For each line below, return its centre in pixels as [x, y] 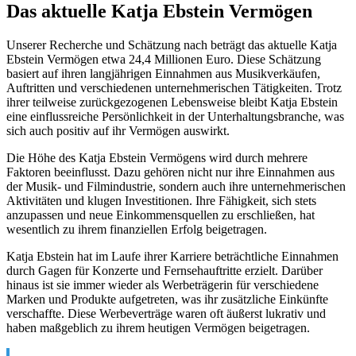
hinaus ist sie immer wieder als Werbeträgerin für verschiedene [163, 284]
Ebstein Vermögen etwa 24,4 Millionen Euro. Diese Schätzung [164, 59]
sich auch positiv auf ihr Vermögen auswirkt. [118, 130]
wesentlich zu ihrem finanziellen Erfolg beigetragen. [137, 229]
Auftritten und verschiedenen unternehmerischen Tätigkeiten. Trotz [174, 87]
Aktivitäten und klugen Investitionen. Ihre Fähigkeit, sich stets [161, 200]
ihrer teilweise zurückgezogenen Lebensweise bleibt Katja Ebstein [172, 102]
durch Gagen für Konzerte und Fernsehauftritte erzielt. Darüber [164, 270]
